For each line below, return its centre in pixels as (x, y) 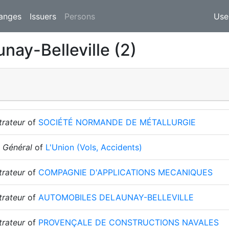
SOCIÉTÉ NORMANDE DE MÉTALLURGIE (117, 122)
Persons (80, 16)
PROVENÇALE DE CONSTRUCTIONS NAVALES (129, 222)
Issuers (43, 16)
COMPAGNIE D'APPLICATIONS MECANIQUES (125, 172)
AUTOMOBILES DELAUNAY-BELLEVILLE (116, 197)
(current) (111, 16)
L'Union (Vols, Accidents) (94, 147)
